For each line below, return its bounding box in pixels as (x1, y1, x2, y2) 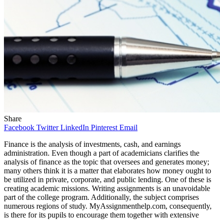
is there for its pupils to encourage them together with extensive (4, 210, 199, 219)
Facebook (4, 123, 34, 132)
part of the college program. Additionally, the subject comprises (4, 192, 199, 201)
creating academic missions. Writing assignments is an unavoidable (4, 184, 210, 192)
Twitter (36, 123, 58, 132)
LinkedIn (60, 123, 89, 132)
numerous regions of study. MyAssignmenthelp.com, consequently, (4, 201, 212, 210)
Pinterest (91, 123, 117, 132)
